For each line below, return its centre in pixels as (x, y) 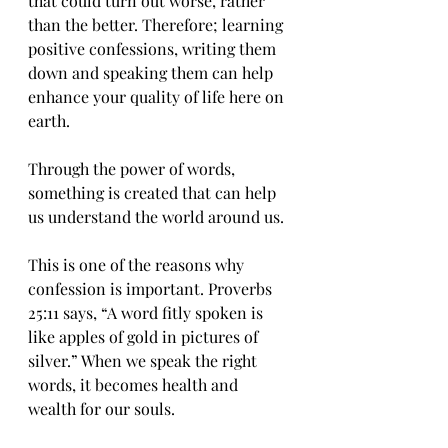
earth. (49, 120)
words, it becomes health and (135, 384)
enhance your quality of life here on (158, 96)
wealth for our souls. (101, 408)
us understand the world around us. (156, 216)
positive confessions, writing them (154, 48)
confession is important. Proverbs (152, 288)
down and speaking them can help (152, 72)
